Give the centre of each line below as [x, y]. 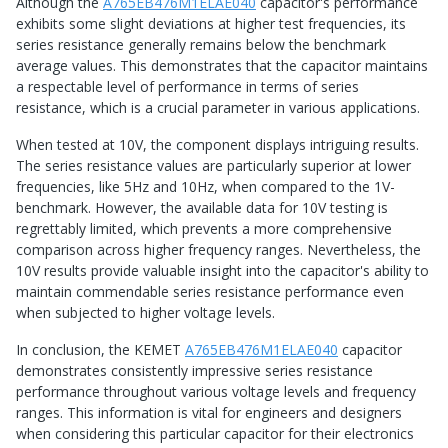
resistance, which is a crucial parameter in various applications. [218, 108]
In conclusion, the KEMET [100, 350]
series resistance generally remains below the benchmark [201, 45]
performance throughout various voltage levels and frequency [216, 392]
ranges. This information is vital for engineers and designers [209, 413]
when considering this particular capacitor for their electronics [215, 434]
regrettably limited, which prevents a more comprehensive [204, 229]
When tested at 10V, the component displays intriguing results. [217, 145]
